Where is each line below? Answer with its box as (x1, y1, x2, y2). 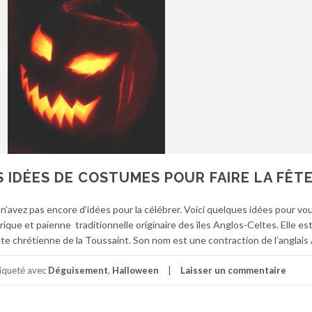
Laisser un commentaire (180, 265, 286, 276)
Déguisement (48, 265, 108, 276)
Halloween (112, 265, 159, 276)
